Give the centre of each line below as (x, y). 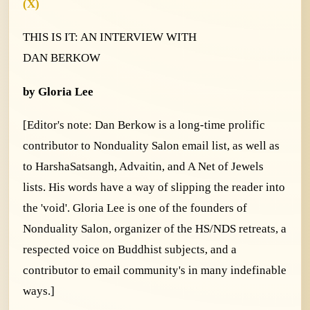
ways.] (39, 291)
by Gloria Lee (58, 91)
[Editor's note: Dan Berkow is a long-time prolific (144, 125)
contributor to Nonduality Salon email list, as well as (151, 146)
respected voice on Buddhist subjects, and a (130, 250)
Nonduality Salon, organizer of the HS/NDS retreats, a (155, 229)
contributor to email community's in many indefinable (155, 271)
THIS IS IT (49, 37)
